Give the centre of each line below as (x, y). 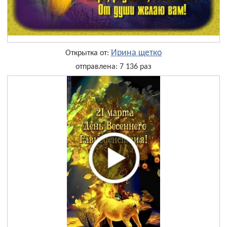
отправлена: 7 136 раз (113, 67)
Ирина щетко (136, 53)
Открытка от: (88, 53)
